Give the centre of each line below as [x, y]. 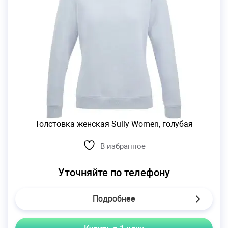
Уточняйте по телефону [114, 172]
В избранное [123, 146]
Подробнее [114, 198]
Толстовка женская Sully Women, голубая [114, 124]
